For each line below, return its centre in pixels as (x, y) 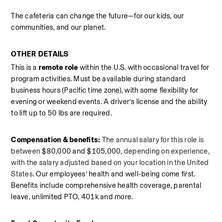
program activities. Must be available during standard (99, 79)
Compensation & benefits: (56, 140)
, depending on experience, (165, 151)
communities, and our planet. (58, 28)
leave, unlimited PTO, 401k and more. (73, 197)
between (26, 151)
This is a (25, 68)
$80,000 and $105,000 (81, 151)
